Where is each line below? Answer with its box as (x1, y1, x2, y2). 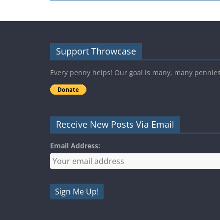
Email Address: (50, 140, 100, 150)
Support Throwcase (56, 45, 136, 57)
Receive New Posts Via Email (56, 118, 174, 130)
